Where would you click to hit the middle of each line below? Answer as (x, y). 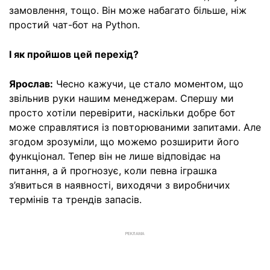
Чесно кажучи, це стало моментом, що (148, 83)
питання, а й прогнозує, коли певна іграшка (113, 170)
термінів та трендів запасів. (75, 199)
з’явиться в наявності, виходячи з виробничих (120, 185)
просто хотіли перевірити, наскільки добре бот (122, 112)
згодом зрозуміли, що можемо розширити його (124, 141)
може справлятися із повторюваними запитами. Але (135, 127)
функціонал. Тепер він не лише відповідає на (115, 156)
